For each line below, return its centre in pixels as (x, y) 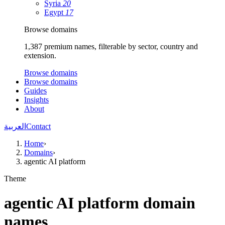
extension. (40, 55)
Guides (35, 91)
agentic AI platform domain (100, 203)
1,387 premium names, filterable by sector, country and (111, 46)
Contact (38, 126)
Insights (36, 100)
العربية (15, 126)
